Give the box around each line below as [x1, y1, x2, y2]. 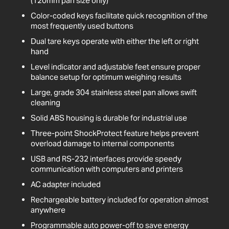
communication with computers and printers [31, 164, 183, 174]
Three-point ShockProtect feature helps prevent [31, 128, 199, 139]
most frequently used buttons [31, 21, 133, 31]
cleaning [31, 98, 60, 108]
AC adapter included [31, 179, 101, 190]
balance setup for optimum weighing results [31, 72, 181, 82]
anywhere [31, 205, 65, 215]
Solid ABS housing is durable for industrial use [31, 113, 187, 123]
